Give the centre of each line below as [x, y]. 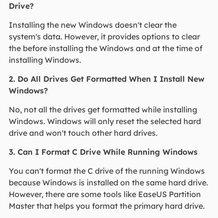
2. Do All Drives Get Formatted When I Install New [106, 79]
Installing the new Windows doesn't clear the [92, 25]
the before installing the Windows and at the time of [105, 48]
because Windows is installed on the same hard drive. [108, 183]
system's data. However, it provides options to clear [104, 37]
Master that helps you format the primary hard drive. [108, 206]
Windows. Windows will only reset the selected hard [105, 121]
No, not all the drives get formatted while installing [103, 110]
